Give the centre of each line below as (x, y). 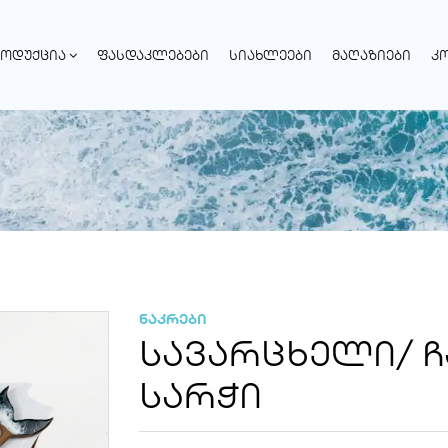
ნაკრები (173, 319)
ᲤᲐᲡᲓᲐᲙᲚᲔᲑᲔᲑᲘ (153, 55)
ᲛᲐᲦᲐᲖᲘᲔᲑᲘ (371, 55)
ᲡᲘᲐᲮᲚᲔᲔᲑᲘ (270, 55)
